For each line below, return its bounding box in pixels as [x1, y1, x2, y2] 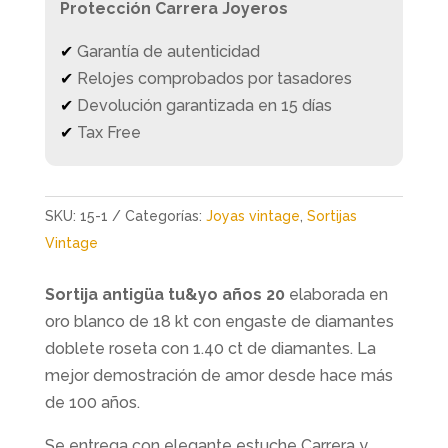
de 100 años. [44, 393, 140, 412]
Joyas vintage [205, 208, 300, 224]
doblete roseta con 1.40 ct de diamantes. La [44, 339, 376, 358]
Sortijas [306, 208, 357, 224]
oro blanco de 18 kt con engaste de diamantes [44, 312, 394, 331]
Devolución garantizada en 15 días [76, 96, 332, 115]
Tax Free [76, 123, 141, 142]
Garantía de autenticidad [76, 42, 260, 61]
